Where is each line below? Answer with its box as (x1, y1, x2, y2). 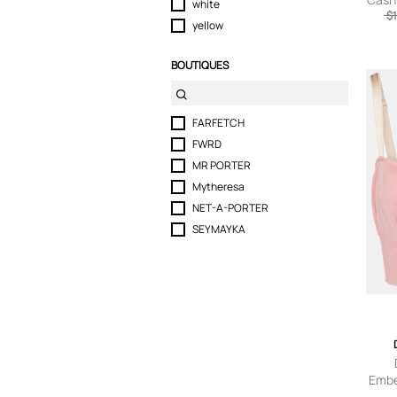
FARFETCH (192, 115, 245, 130)
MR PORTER (192, 158, 251, 173)
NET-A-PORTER (192, 200, 269, 215)
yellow (192, 18, 223, 33)
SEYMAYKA (192, 222, 245, 237)
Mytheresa (192, 179, 245, 194)
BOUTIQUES (171, 58, 229, 73)
